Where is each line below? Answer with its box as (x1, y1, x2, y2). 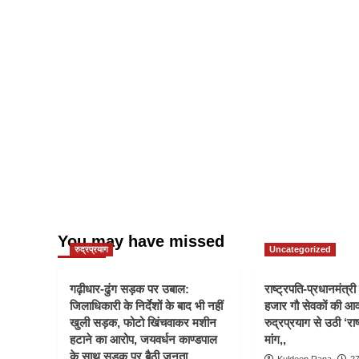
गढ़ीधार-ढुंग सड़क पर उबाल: (70, 281, 189, 296)
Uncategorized (269, 244, 331, 254)
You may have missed (58, 232, 224, 250)
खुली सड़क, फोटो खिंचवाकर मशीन (70, 315, 216, 329)
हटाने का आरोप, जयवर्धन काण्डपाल (70, 332, 217, 346)
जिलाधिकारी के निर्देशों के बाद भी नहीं (70, 298, 223, 313)
